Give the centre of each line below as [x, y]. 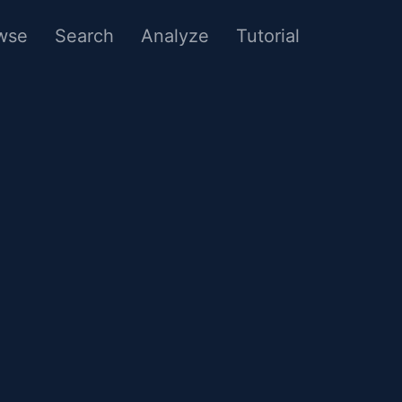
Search [84, 36]
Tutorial [268, 36]
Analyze [175, 36]
